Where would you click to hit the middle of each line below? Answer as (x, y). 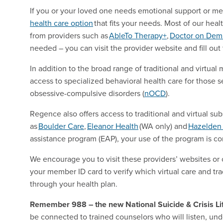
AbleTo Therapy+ (138, 35)
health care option (61, 23)
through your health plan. (74, 183)
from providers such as (69, 35)
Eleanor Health (113, 126)
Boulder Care (61, 126)
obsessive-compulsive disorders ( (87, 93)
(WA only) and (163, 126)
